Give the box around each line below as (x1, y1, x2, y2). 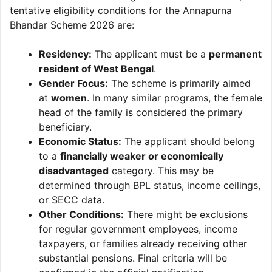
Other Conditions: (39, 208, 124, 220)
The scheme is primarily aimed (108, 76, 251, 89)
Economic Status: (39, 135, 121, 148)
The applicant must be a (92, 47, 209, 60)
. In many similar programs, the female (87, 91, 262, 104)
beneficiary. (39, 120, 92, 133)
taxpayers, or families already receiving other (39, 237, 247, 250)
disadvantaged (39, 164, 109, 177)
